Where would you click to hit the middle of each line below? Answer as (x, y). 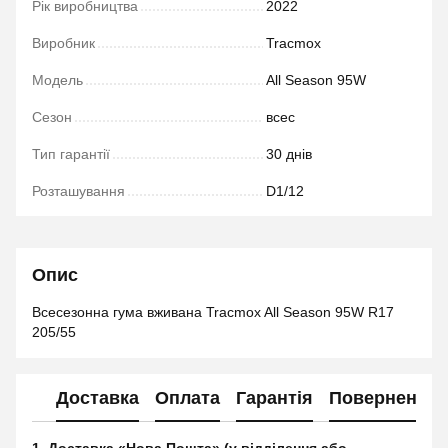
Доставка (97, 397)
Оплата (187, 397)
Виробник (63, 43)
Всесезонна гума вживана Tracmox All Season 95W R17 (213, 312)
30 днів (289, 154)
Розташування (78, 191)
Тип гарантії (71, 154)
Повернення (384, 397)
